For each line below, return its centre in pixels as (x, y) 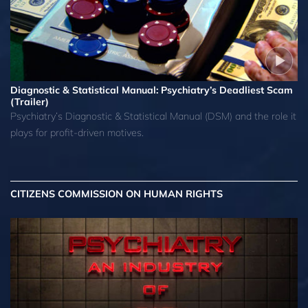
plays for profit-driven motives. (77, 133)
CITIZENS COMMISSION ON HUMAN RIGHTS (117, 194)
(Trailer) (30, 102)
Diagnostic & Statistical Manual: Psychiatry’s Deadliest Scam (152, 90)
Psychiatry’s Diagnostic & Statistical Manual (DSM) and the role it (153, 117)
